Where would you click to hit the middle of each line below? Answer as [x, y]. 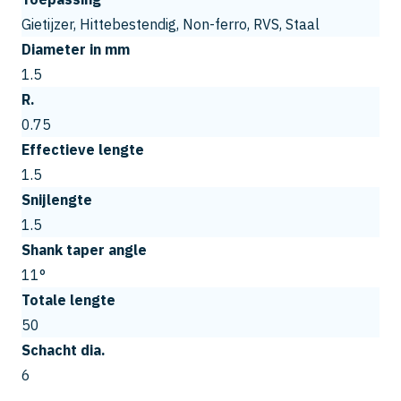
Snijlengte [57, 199]
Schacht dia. [64, 350]
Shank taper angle [84, 249]
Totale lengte [68, 299]
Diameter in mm [76, 49]
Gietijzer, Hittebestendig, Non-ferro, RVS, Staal [171, 24]
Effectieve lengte [83, 149]
